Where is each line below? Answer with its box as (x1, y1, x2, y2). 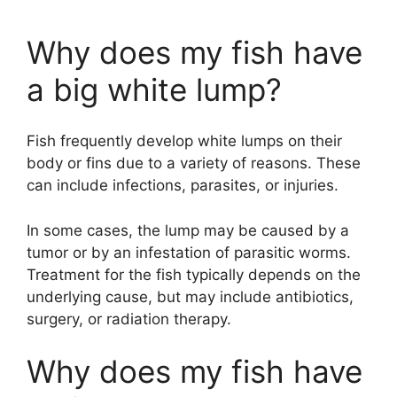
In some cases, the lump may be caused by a (27, 221, 349, 239)
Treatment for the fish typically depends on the (27, 265, 361, 284)
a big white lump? (27, 70, 282, 108)
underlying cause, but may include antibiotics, (27, 287, 354, 306)
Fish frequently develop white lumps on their (27, 132, 342, 151)
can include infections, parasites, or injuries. (27, 176, 339, 195)
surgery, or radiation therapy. (27, 309, 231, 328)
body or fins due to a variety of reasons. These (27, 154, 361, 173)
